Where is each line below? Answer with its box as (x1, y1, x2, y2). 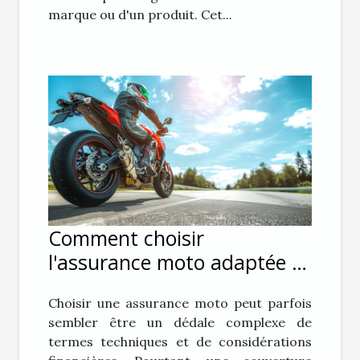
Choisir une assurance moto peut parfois (48, 295, 312, 312)
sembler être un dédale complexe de (48, 314, 312, 331)
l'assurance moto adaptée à (48, 248, 303, 276)
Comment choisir (48, 224, 204, 252)
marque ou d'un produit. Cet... (48, 6, 232, 22)
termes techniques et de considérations (48, 333, 312, 350)
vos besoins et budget (48, 272, 251, 301)
